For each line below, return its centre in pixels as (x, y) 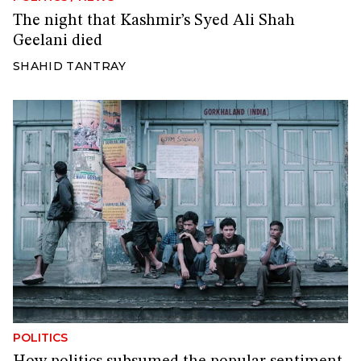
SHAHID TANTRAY (69, 66)
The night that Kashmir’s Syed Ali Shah (154, 21)
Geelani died (58, 41)
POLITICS (40, 338)
